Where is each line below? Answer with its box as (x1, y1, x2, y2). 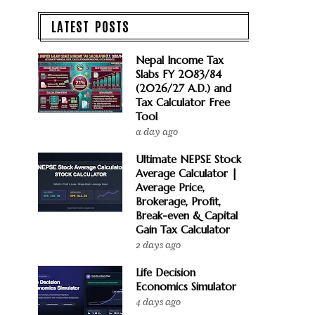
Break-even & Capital (136, 209, 238, 222)
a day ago (136, 125, 178, 139)
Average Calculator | (136, 167, 238, 180)
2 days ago (136, 238, 181, 252)
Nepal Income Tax (136, 53, 224, 67)
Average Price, (136, 181, 205, 194)
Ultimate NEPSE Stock (136, 153, 241, 166)
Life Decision (136, 266, 195, 279)
